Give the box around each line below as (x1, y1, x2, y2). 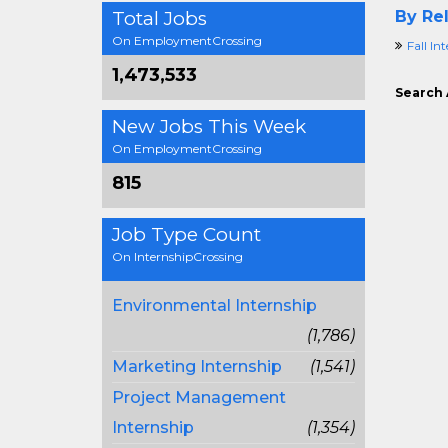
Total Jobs (112, 7, 207, 30)
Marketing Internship (112, 357, 282, 376)
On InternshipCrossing (112, 249, 243, 264)
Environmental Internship (112, 296, 317, 315)
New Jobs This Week (112, 115, 306, 138)
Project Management (112, 388, 286, 407)
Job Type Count (112, 223, 261, 246)
